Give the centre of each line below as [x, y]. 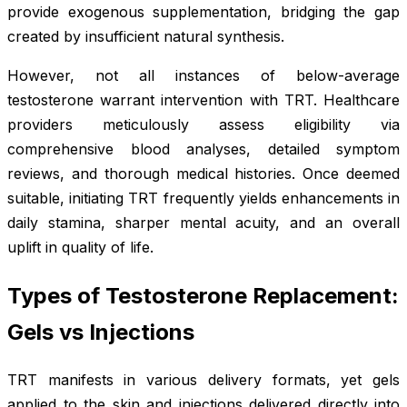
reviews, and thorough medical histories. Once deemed [203, 173]
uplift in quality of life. [80, 247]
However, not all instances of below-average [203, 75]
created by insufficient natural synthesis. [146, 36]
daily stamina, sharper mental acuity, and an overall [203, 222]
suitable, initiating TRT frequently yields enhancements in [203, 198]
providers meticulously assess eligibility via [203, 124]
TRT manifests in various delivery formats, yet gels [203, 380]
